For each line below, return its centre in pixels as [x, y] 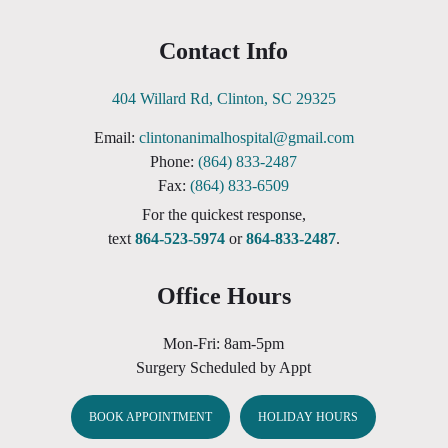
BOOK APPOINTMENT [151, 417]
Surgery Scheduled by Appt [224, 368]
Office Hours [223, 296]
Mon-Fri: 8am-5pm [224, 344]
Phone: [174, 162]
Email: [116, 138]
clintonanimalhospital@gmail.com [246, 138]
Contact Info [224, 51]
